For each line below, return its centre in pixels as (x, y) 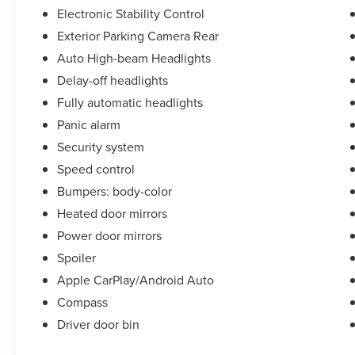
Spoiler (77, 258)
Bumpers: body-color (115, 191)
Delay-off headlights (113, 80)
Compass (83, 302)
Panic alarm (89, 125)
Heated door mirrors (113, 214)
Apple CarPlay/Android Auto (136, 280)
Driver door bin (99, 324)
